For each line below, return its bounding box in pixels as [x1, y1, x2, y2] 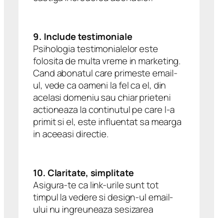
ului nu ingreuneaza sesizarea [33, 202, 154, 216]
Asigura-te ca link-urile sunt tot [33, 178, 159, 191]
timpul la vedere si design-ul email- [33, 190, 174, 203]
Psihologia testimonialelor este [33, 42, 158, 55]
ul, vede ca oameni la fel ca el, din [33, 78, 166, 91]
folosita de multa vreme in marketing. [33, 54, 181, 67]
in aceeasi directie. [33, 127, 109, 140]
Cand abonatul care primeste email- [33, 66, 178, 79]
